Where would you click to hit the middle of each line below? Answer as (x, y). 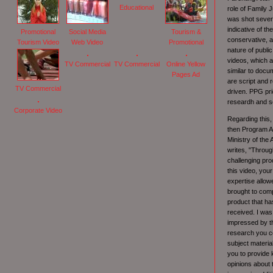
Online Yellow (186, 64)
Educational (137, 8)
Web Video (87, 42)
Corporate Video (38, 111)
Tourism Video (38, 42)
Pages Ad (186, 75)
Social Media (87, 32)
